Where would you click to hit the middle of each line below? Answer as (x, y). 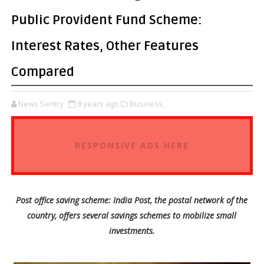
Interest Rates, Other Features (105, 46)
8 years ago (98, 104)
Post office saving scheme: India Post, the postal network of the (132, 200)
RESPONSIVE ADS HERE (132, 145)
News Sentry (41, 104)
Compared (42, 72)
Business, (147, 104)
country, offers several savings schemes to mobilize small (132, 215)
